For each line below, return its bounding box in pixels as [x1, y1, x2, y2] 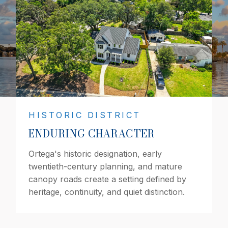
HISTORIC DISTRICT [28, 109, 141, 120]
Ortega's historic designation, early [28, 148, 162, 159]
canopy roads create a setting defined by [28, 174, 186, 184]
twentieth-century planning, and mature [28, 161, 182, 172]
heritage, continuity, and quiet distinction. [28, 186, 185, 197]
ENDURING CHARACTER [28, 125, 155, 141]
